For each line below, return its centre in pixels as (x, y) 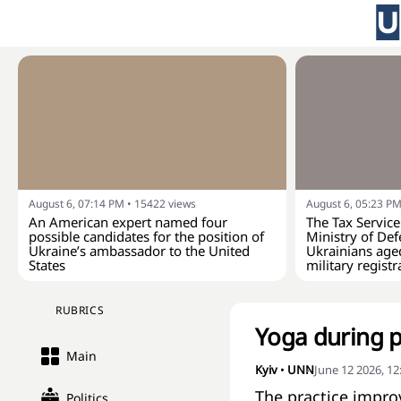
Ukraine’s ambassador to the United (139, 251)
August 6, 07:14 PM (77, 204)
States (47, 265)
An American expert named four (128, 222)
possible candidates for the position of (146, 236)
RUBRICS (80, 310)
